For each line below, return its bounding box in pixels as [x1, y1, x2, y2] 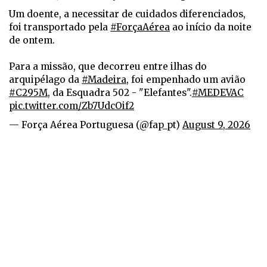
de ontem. [9, 35, 55, 46]
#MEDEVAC [192, 87, 244, 99]
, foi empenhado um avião [126, 74, 246, 86]
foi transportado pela [9, 21, 110, 33]
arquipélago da [9, 74, 82, 86]
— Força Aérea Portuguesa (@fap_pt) [9, 119, 182, 131]
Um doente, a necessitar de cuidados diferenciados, [9, 8, 246, 20]
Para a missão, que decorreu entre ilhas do [9, 61, 207, 73]
